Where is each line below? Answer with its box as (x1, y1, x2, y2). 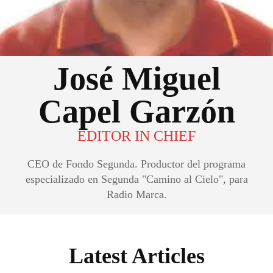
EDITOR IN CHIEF (77, 128, 196, 144)
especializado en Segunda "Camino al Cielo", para (25, 173, 248, 185)
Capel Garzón (38, 93, 235, 130)
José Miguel (52, 60, 221, 97)
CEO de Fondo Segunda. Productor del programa (27, 158, 246, 170)
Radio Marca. (106, 188, 167, 200)
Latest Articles (68, 244, 205, 268)
